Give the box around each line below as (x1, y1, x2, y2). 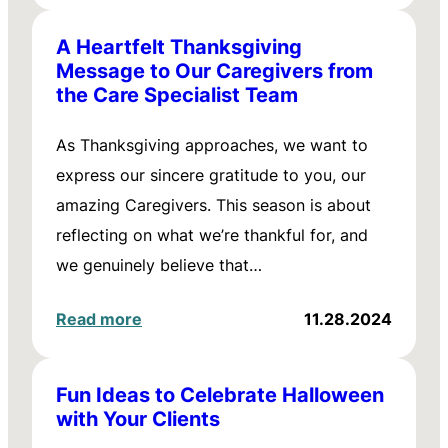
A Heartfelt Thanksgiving (56, 32, 302, 60)
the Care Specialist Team (56, 80, 298, 108)
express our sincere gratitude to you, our (56, 164, 366, 186)
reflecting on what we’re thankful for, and (56, 224, 368, 246)
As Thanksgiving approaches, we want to (56, 134, 368, 156)
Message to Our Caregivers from (56, 56, 373, 84)
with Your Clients (56, 404, 220, 432)
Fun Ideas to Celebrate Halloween (56, 380, 384, 408)
